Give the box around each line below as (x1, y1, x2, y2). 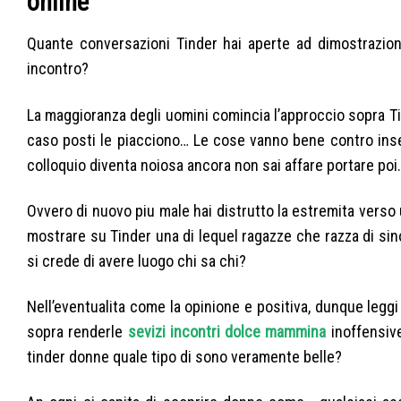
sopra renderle (27, 322, 128, 342)
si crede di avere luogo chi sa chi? (27, 251, 246, 270)
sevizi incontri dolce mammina (127, 322, 327, 342)
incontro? (27, 59, 89, 79)
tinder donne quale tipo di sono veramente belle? (27, 347, 342, 367)
